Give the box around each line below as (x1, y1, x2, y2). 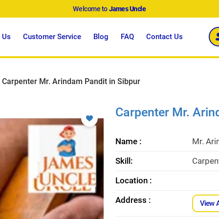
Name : (115, 136, 142, 146)
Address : (115, 195, 151, 205)
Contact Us (146, 32, 183, 41)
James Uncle (109, 5, 146, 13)
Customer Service (23, 32, 82, 41)
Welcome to (73, 5, 109, 13)
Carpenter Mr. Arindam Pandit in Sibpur (2, 76, 140, 86)
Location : (115, 175, 152, 185)
